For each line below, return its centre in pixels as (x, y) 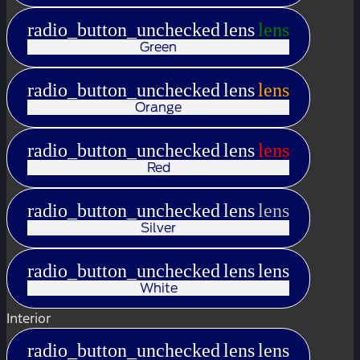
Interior (29, 318)
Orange (158, 107)
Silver (158, 227)
